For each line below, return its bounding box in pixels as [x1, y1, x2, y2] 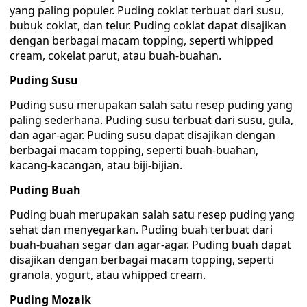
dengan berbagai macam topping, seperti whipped [10, 33, 273, 48]
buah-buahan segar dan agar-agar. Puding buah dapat [10, 237, 291, 252]
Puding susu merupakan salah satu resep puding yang [10, 97, 293, 112]
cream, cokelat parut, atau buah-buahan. [10, 48, 221, 63]
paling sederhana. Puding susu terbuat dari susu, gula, [10, 112, 293, 127]
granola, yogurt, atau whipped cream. [10, 267, 206, 282]
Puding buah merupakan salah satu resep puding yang [10, 207, 295, 222]
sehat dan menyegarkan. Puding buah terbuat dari [10, 222, 273, 237]
